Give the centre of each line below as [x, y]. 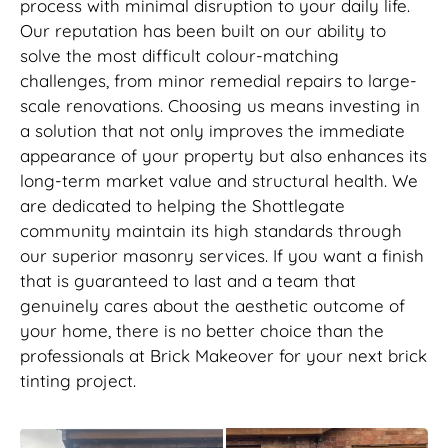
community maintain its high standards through [211, 231]
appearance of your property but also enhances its [223, 156]
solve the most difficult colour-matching [179, 56]
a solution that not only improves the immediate [212, 131]
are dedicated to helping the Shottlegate [182, 206]
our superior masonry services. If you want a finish [222, 256]
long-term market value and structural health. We [219, 181]
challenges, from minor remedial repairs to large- [218, 81]
